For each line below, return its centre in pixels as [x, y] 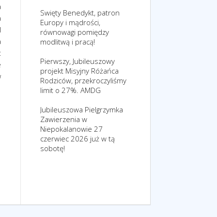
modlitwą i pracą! [68, 42]
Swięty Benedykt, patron [80, 13]
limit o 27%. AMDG [70, 90]
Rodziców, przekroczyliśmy [83, 80]
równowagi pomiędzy [75, 32]
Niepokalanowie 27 [71, 129]
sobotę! [53, 148]
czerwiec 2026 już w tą [77, 139]
